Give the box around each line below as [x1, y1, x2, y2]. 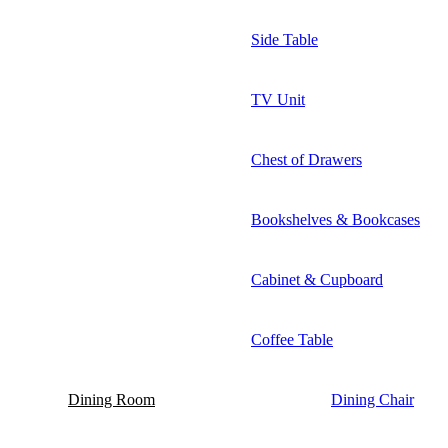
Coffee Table [251, 330, 333, 348]
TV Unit [251, 90, 305, 108]
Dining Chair [331, 390, 414, 408]
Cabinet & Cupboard [251, 270, 383, 288]
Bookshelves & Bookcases [251, 210, 420, 228]
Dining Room [68, 390, 155, 408]
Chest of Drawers [251, 150, 362, 168]
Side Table [251, 30, 318, 48]
